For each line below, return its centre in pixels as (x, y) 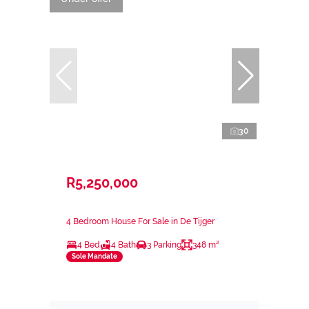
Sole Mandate (94, 257)
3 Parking (164, 245)
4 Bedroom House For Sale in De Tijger (140, 221)
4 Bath (123, 245)
